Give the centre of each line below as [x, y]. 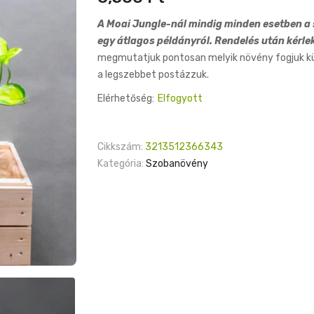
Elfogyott [180, 98]
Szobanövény [177, 164]
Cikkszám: [120, 147]
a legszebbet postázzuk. [153, 75]
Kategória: [121, 164]
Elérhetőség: [126, 98]
